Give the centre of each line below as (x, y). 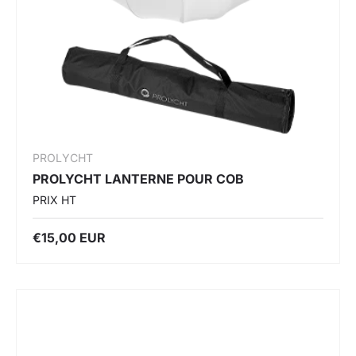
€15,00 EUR (69, 237)
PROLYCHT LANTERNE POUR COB (138, 178)
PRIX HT (54, 199)
